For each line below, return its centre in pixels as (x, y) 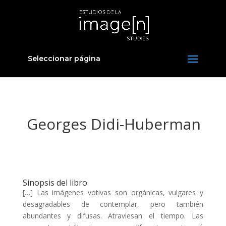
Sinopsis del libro (55, 183)
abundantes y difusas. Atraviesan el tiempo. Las (113, 216)
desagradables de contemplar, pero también (113, 204)
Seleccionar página (64, 59)
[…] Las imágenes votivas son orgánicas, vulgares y (113, 192)
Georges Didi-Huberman (111, 124)
